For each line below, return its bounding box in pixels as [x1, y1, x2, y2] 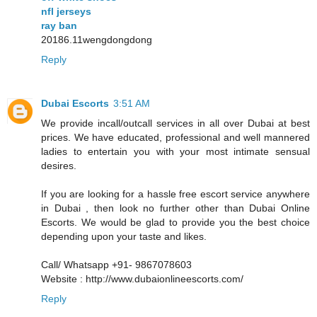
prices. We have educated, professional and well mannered [41, 131, 310, 143]
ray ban [41, 19, 77, 31]
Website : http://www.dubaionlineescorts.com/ [41, 272, 243, 284]
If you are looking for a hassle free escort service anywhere [41, 188, 310, 200]
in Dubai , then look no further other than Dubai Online [41, 202, 310, 214]
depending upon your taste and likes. [41, 230, 207, 242]
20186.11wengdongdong [41, 33, 152, 45]
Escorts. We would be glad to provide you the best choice [41, 216, 310, 228]
